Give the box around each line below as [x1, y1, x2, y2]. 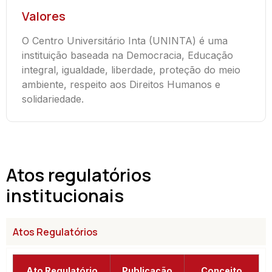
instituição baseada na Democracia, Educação [22, 49, 233, 62]
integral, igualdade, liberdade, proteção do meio [22, 64, 240, 76]
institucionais [6, 183, 124, 208]
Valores [22, 8, 66, 25]
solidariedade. [22, 93, 84, 106]
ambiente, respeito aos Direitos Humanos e [22, 78, 220, 91]
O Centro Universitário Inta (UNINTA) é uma [22, 35, 228, 47]
